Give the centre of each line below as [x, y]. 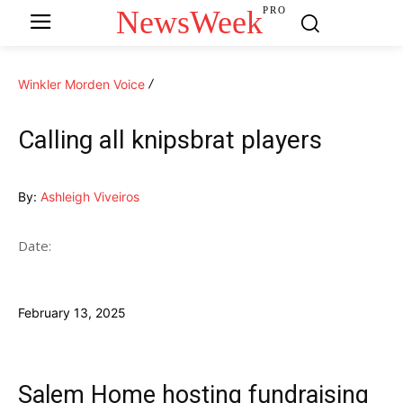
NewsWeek [190, 22]
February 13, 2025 [72, 312]
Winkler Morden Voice [81, 84]
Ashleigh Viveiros [90, 196]
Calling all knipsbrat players [170, 139]
